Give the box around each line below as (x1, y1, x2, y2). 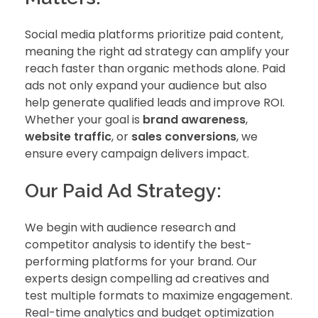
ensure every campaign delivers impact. (25, 145, 249, 162)
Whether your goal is (25, 111, 143, 128)
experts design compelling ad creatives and (25, 270, 269, 287)
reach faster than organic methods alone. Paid (25, 60, 285, 77)
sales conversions (131, 128, 236, 145)
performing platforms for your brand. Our (25, 253, 257, 270)
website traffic (25, 128, 111, 145)
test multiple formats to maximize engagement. (25, 287, 292, 305)
